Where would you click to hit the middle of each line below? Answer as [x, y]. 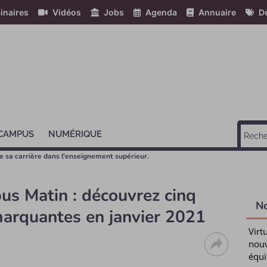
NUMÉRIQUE [75, 134]
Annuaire [217, 12]
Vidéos [67, 12]
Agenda [161, 12]
